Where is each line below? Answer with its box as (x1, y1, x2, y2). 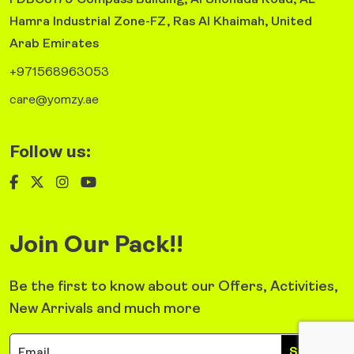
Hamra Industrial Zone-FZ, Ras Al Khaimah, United (9, 16, 312, 29)
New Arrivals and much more (9, 302, 201, 318)
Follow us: (9, 144, 91, 163)
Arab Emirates (9, 38, 99, 51)
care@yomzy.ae (9, 94, 99, 107)
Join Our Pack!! (9, 234, 183, 259)
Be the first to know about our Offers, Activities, (9, 280, 338, 296)
